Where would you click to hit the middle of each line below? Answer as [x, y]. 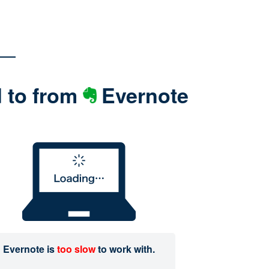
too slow [76, 249]
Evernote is [30, 249]
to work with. [125, 249]
